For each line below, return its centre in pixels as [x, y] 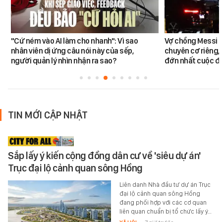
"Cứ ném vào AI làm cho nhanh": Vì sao [74, 41]
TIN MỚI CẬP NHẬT [48, 115]
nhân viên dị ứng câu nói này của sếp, [72, 51]
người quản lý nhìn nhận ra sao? [63, 61]
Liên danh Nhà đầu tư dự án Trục [165, 185]
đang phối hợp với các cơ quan [163, 203]
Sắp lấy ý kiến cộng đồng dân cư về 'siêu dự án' [105, 156]
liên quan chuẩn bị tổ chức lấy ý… [165, 212]
